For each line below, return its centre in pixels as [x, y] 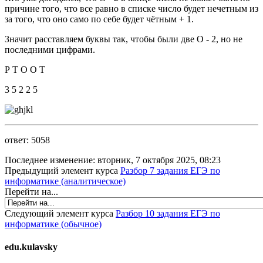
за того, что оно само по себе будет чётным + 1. [99, 19]
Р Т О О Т [25, 69]
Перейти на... [31, 191]
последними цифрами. [50, 49]
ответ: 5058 [27, 140]
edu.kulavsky [31, 247]
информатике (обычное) [53, 224]
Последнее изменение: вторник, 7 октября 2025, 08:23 [113, 160]
